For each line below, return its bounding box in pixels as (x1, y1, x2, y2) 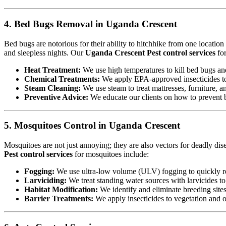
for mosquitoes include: (73, 149, 149, 158)
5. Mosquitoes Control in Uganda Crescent (4, 120, 180, 131)
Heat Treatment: (24, 65, 81, 74)
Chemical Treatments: (24, 74, 100, 83)
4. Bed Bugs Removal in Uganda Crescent (4, 18, 177, 29)
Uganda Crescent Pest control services (85, 48, 215, 57)
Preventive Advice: (24, 92, 88, 101)
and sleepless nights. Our (4, 48, 85, 57)
